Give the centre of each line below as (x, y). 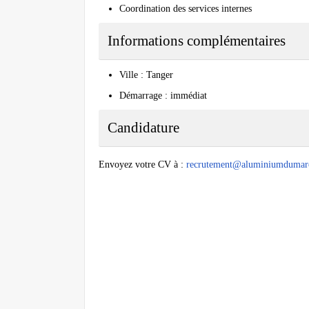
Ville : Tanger (146, 75)
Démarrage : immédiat (163, 96)
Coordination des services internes (186, 9)
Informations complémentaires (197, 41)
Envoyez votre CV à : (142, 165)
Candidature (143, 128)
